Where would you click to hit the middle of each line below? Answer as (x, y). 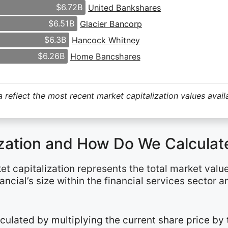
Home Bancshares (105, 56)
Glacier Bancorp (111, 24)
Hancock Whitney (106, 40)
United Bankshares (125, 7)
